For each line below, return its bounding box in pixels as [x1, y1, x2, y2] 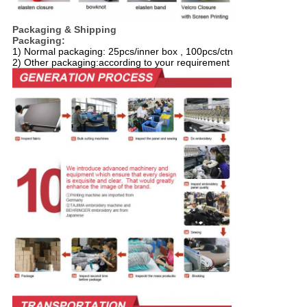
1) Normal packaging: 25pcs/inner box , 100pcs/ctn [12, 46, 233, 58]
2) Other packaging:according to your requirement [12, 57, 230, 69]
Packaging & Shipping [12, 24, 116, 36]
